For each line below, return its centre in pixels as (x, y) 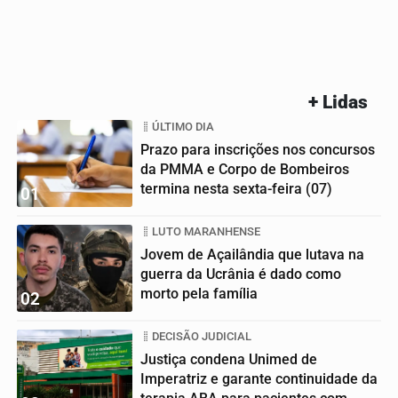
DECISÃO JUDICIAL (202, 336)
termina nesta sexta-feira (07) (236, 188)
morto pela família (199, 293)
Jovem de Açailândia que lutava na (252, 254)
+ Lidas (338, 102)
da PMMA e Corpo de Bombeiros (245, 169)
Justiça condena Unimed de (229, 359)
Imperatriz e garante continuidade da (259, 378)
